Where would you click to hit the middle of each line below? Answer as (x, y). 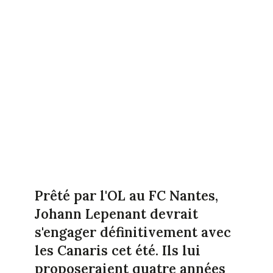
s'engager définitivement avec (133, 232)
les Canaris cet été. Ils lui (117, 250)
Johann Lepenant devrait (116, 214)
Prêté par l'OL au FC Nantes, (126, 195)
